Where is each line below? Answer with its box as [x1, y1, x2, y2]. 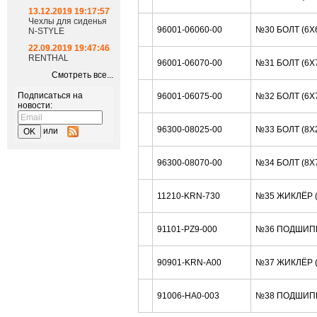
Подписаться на [18, 91, 83, 100]
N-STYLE [28, 26, 64, 36]
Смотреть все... [52, 70, 113, 80]
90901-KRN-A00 [157, 258, 221, 267]
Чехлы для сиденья [28, 16, 107, 26]
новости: [18, 100, 52, 110]
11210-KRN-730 [157, 191, 220, 201]
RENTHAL [28, 53, 69, 63]
